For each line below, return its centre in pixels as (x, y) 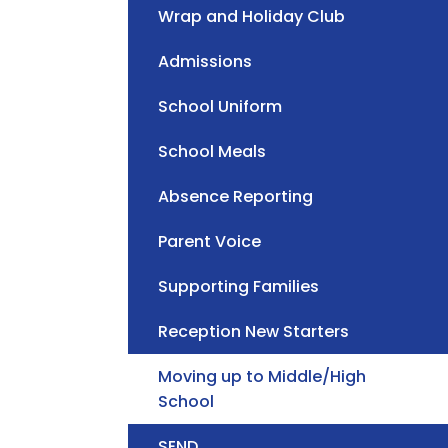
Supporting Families (238, 287)
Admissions (205, 62)
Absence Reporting (235, 197)
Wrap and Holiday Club (251, 17)
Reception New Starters (253, 332)
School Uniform (220, 107)
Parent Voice (209, 242)
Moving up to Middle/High (262, 377)
